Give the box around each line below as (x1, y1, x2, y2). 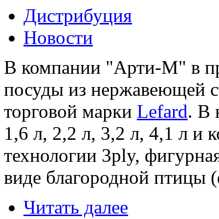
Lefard (137, 100, 188, 122)
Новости (23, 26, 93, 48)
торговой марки (4, 100, 137, 122)
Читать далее (23, 196, 128, 218)
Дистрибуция (23, 4, 132, 26)
